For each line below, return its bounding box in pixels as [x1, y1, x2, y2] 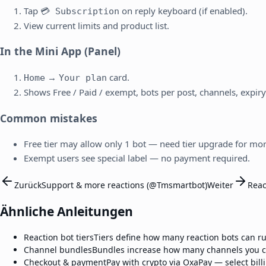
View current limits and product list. [24, 19, 169, 31]
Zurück [14, 179, 42, 191]
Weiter [207, 179, 233, 191]
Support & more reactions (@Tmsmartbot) [42, 179, 207, 191]
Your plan [59, 72, 107, 84]
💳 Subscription [40, 5, 119, 17]
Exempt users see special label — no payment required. [24, 152, 250, 164]
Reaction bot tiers [24, 231, 94, 243]
